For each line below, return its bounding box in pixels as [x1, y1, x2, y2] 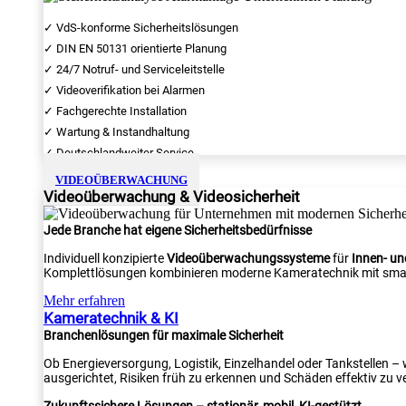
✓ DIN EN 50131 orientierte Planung [43, 42, 227, 55]
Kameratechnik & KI [43, 309, 179, 327]
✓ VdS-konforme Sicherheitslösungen [43, 21, 238, 34]
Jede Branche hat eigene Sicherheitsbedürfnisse [43, 223, 312, 237]
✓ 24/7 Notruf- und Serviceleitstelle [43, 63, 225, 76]
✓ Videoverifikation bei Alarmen [43, 83, 205, 97]
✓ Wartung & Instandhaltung [43, 125, 189, 139]
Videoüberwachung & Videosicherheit [43, 188, 300, 206]
